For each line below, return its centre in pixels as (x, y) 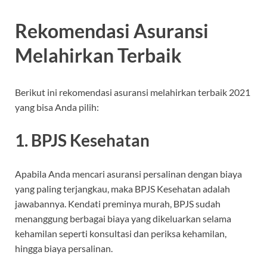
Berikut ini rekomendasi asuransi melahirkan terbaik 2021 (133, 92)
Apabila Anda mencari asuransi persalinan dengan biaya (128, 173)
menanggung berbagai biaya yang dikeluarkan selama (123, 218)
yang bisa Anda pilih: (57, 107)
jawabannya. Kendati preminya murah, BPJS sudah (118, 203)
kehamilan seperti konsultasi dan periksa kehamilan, (121, 233)
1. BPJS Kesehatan (82, 140)
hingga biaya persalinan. (64, 248)
